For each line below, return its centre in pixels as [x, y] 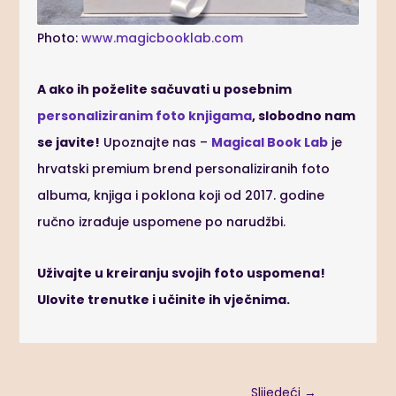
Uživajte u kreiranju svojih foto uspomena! [182, 274]
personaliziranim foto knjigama [145, 116]
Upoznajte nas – [156, 143]
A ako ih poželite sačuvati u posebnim [165, 90]
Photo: [60, 38]
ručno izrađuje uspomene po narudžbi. [162, 222]
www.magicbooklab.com [163, 38]
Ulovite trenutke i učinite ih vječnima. [164, 300]
